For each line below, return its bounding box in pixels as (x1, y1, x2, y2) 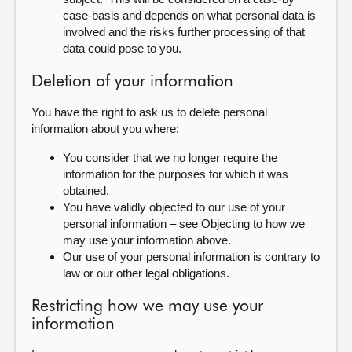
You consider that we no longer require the (63, 151, 277, 164)
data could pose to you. (63, 42, 181, 55)
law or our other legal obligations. (63, 266, 229, 280)
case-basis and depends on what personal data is (63, 9, 316, 22)
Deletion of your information (31, 74, 233, 90)
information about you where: (31, 122, 179, 135)
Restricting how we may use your (31, 299, 263, 315)
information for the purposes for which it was (63, 167, 288, 181)
